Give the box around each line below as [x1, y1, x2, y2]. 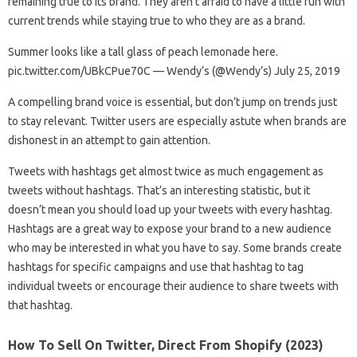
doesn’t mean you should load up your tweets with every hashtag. [8, 202, 332, 216]
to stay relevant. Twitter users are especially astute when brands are [8, 114, 347, 127]
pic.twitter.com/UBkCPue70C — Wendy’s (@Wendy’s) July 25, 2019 [8, 64, 340, 77]
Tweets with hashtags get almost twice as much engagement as [8, 164, 324, 178]
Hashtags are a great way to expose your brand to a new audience [8, 222, 331, 235]
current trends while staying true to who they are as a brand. [8, 14, 305, 27]
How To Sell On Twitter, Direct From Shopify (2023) [8, 337, 324, 352]
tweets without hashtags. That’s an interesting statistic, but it [8, 183, 310, 197]
